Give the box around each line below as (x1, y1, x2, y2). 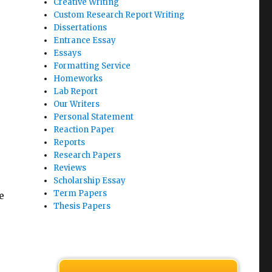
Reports (53, 137, 86, 148)
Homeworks (53, 73, 103, 84)
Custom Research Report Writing (53, 10, 185, 20)
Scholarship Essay (53, 175, 126, 186)
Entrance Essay (53, 35, 117, 46)
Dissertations (53, 22, 107, 33)
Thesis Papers (53, 201, 111, 211)
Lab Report (53, 86, 98, 97)
